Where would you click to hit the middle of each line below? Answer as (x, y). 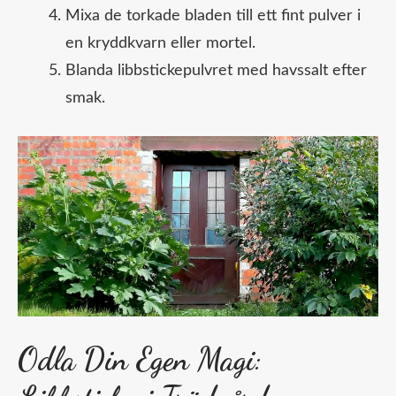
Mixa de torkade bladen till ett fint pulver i (213, 16)
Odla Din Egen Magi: (140, 360)
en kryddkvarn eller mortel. (160, 44)
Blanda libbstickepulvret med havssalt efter (216, 71)
